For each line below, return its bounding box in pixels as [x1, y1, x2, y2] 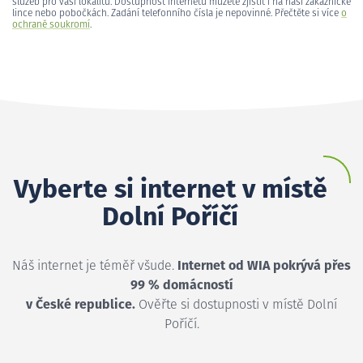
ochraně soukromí [12, 19, 90, 30]
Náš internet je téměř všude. [12, 258, 177, 272]
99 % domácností [130, 278, 233, 292]
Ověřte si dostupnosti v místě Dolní [135, 297, 337, 311]
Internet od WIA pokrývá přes [177, 258, 351, 272]
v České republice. [26, 297, 135, 311]
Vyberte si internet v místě [13, 177, 327, 203]
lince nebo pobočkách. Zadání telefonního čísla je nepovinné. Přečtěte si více [12, 8, 341, 19]
